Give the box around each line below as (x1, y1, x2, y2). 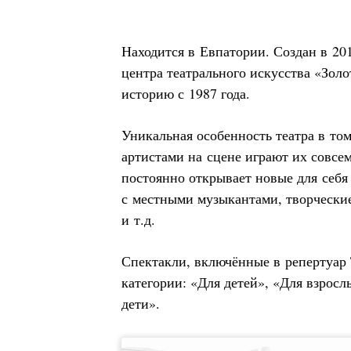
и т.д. (121, 210, 155, 229)
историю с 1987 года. (121, 84, 250, 103)
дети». (121, 294, 160, 313)
